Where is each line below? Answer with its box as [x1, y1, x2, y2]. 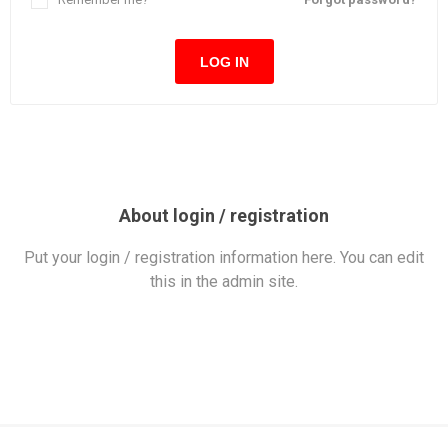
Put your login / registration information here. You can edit [24, 248, 424, 267]
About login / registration [119, 205, 329, 226]
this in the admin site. [150, 272, 298, 291]
